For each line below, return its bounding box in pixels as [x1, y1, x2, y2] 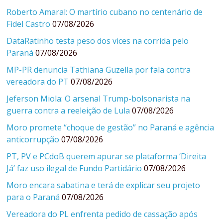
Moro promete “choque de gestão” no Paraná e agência [6, 122, 215, 133]
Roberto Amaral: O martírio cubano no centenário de [6, 6, 203, 18]
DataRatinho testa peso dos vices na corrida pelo [6, 35, 189, 47]
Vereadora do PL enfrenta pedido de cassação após [6, 209, 198, 220]
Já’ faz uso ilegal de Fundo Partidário [6, 163, 142, 174]
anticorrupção [6, 134, 60, 145]
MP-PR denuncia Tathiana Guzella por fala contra [6, 64, 191, 76]
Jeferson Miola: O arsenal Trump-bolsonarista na [6, 93, 191, 105]
